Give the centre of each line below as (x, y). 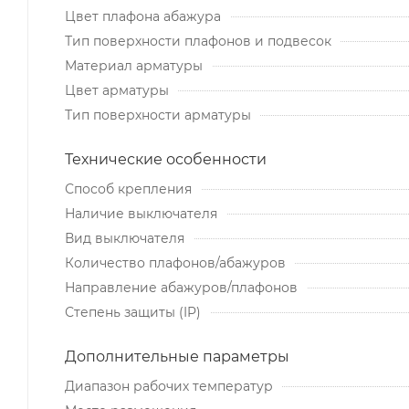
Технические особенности (166, 159)
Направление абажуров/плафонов (181, 287)
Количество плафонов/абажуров (175, 262)
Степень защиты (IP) (133, 312)
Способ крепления (128, 189)
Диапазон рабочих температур (169, 386)
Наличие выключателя (141, 213)
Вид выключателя (125, 238)
